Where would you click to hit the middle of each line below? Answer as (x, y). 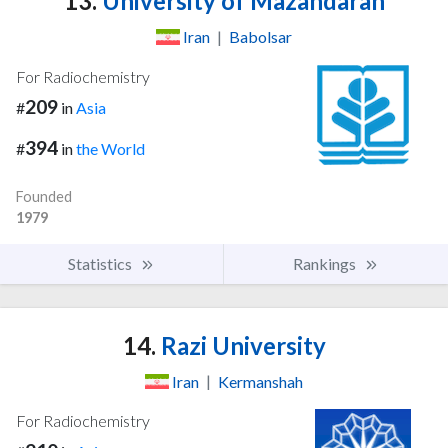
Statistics (101, 263)
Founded (44, 196)
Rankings (326, 263)
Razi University (240, 345)
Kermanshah (260, 381)
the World (110, 148)
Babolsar (260, 36)
